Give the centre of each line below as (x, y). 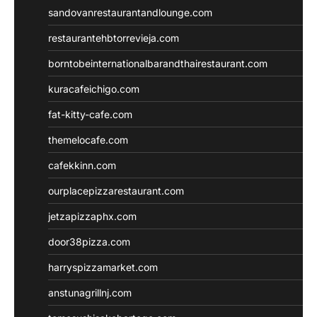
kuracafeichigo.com (94, 88)
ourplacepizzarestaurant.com (116, 190)
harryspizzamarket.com (103, 267)
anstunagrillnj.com (90, 292)
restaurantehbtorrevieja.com (114, 38)
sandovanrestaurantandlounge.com (130, 12)
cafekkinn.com (82, 165)
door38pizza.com (89, 241)
